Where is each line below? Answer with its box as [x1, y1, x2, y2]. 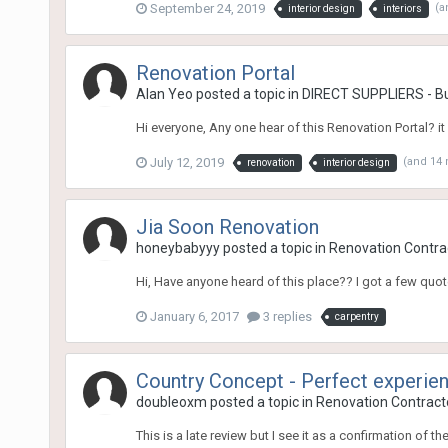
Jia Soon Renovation [135, 214, 319, 239]
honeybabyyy [135, 239, 220, 256]
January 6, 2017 [149, 308, 239, 324]
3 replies [259, 308, 312, 324]
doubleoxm [135, 393, 207, 410]
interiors [382, 2, 422, 14]
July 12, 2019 [149, 154, 224, 170]
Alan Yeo [135, 85, 193, 102]
